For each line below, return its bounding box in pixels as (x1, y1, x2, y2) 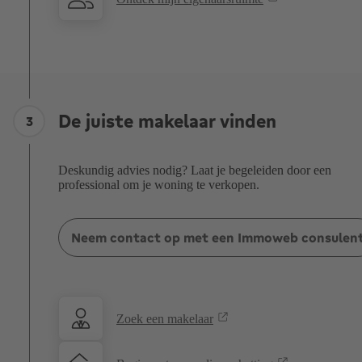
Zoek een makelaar (116, 312, 213, 326)
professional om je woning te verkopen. (58, 178, 259, 192)
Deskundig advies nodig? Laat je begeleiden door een (58, 163, 331, 177)
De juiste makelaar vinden (58, 109, 276, 133)
